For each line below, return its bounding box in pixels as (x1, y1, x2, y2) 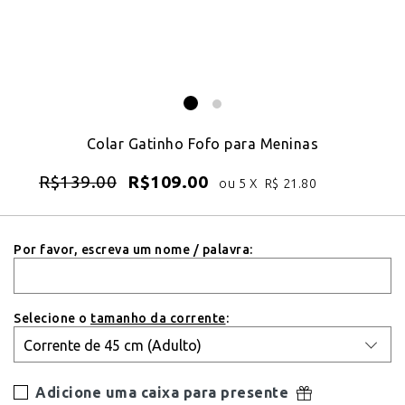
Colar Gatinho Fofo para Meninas (86, 136, 319, 152)
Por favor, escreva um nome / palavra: (14, 241, 253, 257)
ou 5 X (219, 176, 261, 191)
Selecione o (14, 310, 90, 325)
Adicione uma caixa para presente (35, 384, 293, 400)
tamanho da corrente (90, 310, 226, 325)
